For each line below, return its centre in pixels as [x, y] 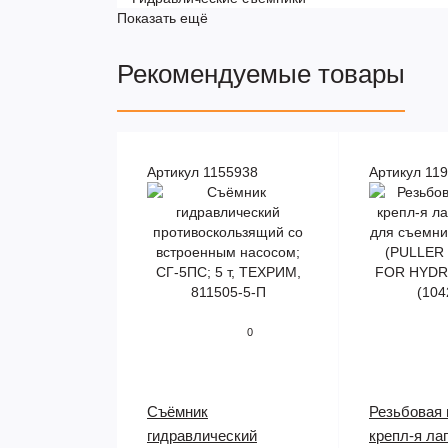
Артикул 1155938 [202, 172]
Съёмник [177, 411]
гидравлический [202, 435]
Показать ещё [162, 18]
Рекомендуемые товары [261, 74]
